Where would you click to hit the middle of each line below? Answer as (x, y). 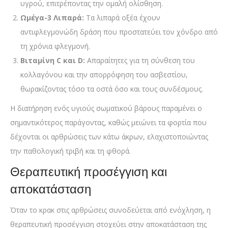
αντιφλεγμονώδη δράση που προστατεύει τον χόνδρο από (119, 32)
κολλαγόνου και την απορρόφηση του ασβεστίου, (104, 74)
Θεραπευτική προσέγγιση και (89, 172)
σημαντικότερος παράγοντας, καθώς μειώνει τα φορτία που (108, 122)
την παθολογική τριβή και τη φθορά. (70, 151)
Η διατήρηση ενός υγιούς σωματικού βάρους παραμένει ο (106, 108)
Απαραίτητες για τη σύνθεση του (140, 60)
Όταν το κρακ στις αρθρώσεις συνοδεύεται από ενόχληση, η (110, 210)
